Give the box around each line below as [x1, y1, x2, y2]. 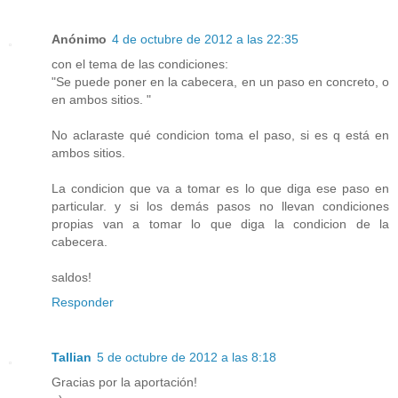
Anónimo [52, 31, 107, 46]
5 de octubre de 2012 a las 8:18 [97, 349, 276, 364]
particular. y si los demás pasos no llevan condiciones [52, 198, 389, 213]
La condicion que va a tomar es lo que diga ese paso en [52, 180, 389, 195]
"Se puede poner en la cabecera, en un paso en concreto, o [52, 74, 389, 89]
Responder [52, 294, 114, 309]
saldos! [52, 269, 92, 284]
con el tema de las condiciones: [52, 56, 228, 71]
